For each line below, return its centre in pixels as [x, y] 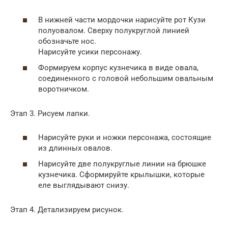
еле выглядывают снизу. [84, 186]
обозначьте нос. [67, 41]
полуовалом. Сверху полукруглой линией [114, 30]
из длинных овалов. [75, 148]
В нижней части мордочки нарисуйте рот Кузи [122, 20]
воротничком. [64, 89]
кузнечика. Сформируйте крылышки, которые [121, 175]
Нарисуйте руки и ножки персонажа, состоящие [125, 137]
